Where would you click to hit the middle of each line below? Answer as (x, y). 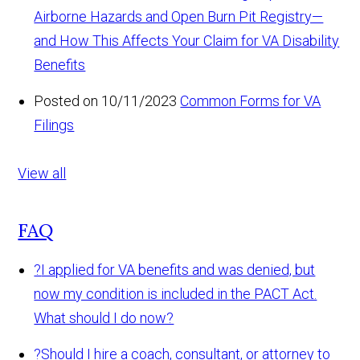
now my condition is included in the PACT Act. (176, 294)
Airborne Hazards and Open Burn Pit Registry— (179, 17)
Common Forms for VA (251, 101)
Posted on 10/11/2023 (106, 101)
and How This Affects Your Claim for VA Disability (187, 41)
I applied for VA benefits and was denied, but (178, 270)
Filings (54, 125)
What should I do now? (104, 318)
